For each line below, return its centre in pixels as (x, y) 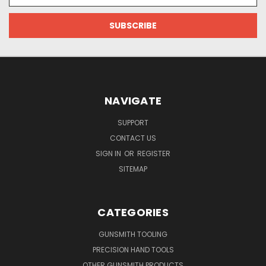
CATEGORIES (133, 212)
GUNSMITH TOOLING (133, 234)
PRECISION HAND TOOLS (133, 249)
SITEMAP (133, 169)
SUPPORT (133, 122)
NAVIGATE (133, 100)
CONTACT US (133, 138)
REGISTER (154, 153)
